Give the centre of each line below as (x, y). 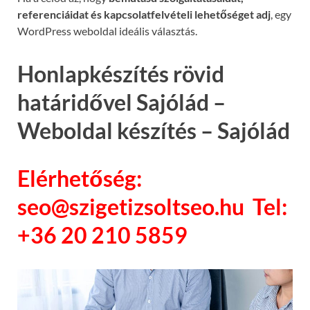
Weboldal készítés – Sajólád (154, 130)
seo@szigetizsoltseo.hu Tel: (152, 207)
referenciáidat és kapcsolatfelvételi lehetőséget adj (144, 14)
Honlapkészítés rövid (121, 73)
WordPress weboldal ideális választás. (107, 30)
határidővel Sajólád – (121, 102)
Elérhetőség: (80, 179)
